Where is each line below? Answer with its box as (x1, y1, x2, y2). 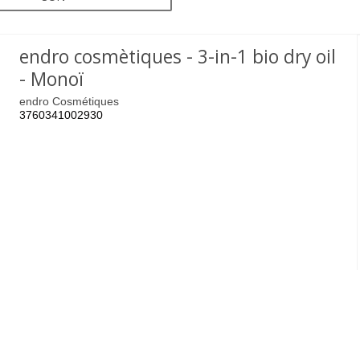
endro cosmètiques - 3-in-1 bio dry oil (19, 43, 337, 69)
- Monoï (19, 66, 84, 92)
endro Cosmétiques (19, 95, 120, 108)
